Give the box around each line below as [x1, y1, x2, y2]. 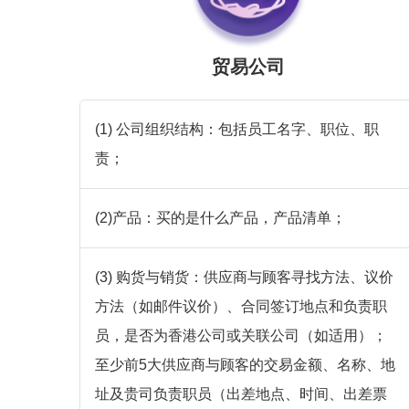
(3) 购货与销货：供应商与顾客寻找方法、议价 [95, 269, 393, 286]
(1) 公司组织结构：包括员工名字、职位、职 [95, 121, 379, 138]
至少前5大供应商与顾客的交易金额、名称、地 [95, 357, 395, 373]
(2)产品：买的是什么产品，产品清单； [95, 210, 346, 226]
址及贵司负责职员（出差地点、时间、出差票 [95, 386, 387, 403]
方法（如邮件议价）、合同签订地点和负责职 [95, 299, 387, 315]
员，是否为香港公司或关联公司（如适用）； [95, 328, 387, 344]
